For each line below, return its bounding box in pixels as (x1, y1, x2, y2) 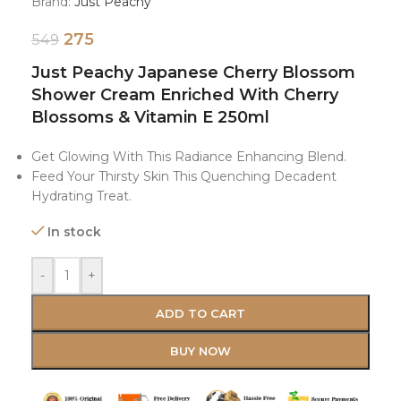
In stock (47, 224, 102, 241)
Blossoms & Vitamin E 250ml (31, 107, 269, 128)
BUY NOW (170, 344, 231, 359)
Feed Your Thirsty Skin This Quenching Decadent (31, 168, 337, 185)
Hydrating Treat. (31, 188, 132, 205)
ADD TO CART (156, 306, 245, 321)
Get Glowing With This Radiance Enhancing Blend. (31, 149, 346, 166)
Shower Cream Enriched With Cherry (31, 85, 338, 106)
